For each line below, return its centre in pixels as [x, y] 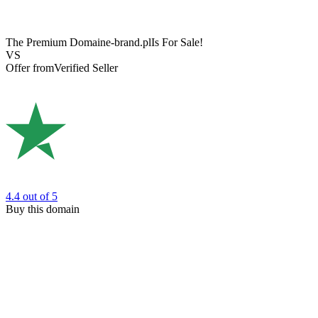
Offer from [30, 68]
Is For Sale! [177, 43]
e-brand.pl [128, 43]
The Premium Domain [56, 43]
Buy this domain [43, 209]
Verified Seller [86, 68]
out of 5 [40, 196]
